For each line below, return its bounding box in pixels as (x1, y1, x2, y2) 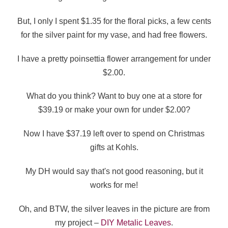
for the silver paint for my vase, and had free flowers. (21, 30, 207, 39)
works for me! (90, 181, 138, 190)
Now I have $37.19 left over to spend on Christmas (23, 129, 205, 138)
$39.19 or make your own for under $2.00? (38, 105, 190, 115)
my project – (55, 218, 101, 227)
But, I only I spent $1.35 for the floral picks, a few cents (17, 16, 211, 25)
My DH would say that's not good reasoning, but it (25, 167, 203, 176)
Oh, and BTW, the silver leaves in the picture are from (18, 204, 210, 213)
